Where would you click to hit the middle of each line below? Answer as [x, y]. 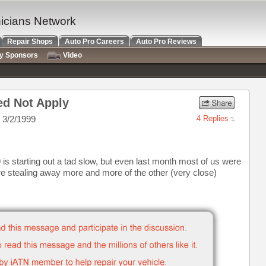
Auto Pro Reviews [166, 42]
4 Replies [213, 118]
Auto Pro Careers [94, 42]
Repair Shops [30, 42]
